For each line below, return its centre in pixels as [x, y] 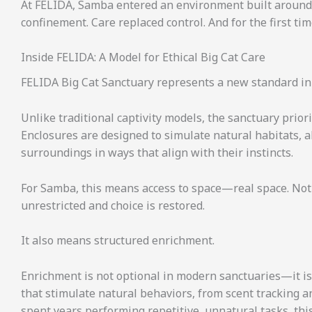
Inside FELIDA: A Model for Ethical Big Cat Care [143, 57]
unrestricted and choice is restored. [113, 205]
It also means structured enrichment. [118, 241]
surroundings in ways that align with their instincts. [157, 152]
